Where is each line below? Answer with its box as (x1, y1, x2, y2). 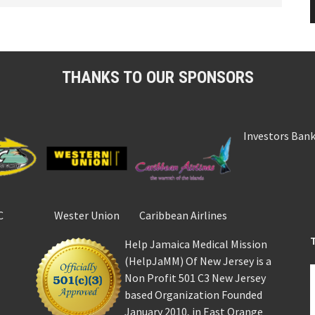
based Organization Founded (124, 287, 263, 302)
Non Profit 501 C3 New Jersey (124, 270, 266, 285)
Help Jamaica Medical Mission (124, 236, 268, 251)
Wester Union (54, 208, 120, 223)
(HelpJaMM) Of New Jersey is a (124, 253, 272, 268)
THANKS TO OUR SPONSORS (61, 67, 254, 87)
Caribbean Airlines (139, 208, 228, 223)
